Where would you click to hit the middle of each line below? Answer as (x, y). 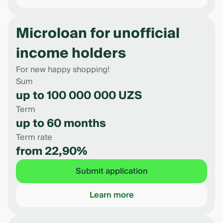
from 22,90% (52, 151)
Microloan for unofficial (98, 34)
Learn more (111, 195)
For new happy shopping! (63, 70)
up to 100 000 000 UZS (79, 96)
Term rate (34, 137)
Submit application (111, 171)
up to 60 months (61, 123)
